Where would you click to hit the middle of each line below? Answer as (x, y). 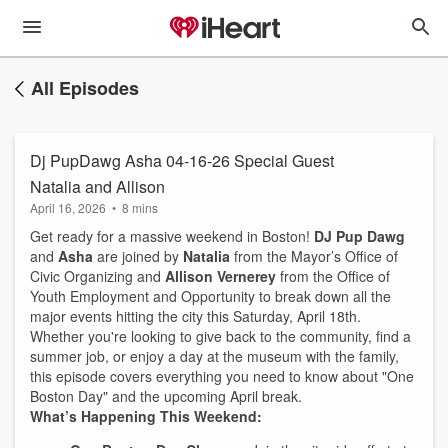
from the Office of (333, 276)
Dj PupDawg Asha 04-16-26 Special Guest (182, 160)
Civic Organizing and (97, 276)
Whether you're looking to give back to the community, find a (220, 336)
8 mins (140, 207)
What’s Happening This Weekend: (146, 416)
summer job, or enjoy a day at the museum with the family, (214, 356)
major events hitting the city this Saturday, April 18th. (195, 316)
